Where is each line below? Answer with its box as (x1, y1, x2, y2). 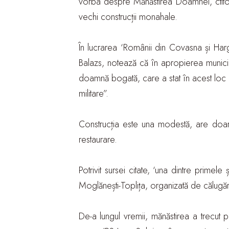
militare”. (78, 87, 108, 100)
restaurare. (78, 133, 117, 146)
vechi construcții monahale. (78, 10, 177, 24)
